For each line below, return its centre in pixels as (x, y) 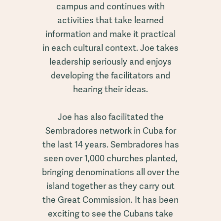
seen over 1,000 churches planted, (110, 158)
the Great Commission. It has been (110, 199)
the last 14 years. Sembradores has (110, 144)
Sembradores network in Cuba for (110, 130)
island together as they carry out (110, 185)
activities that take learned (110, 20)
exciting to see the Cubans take (110, 213)
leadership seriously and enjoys (110, 61)
